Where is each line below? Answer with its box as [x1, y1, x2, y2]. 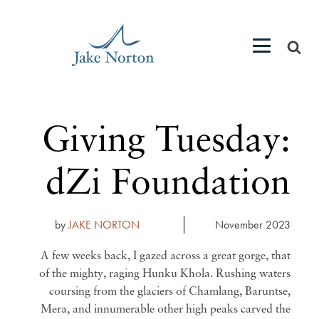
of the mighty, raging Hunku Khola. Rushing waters [39, 268, 291, 280]
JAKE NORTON [68, 217, 140, 232]
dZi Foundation [46, 167, 291, 203]
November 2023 [215, 217, 291, 232]
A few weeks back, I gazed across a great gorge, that [41, 251, 291, 262]
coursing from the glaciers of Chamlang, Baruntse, [49, 286, 291, 298]
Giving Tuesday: [42, 124, 291, 160]
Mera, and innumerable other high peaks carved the [41, 304, 291, 315]
